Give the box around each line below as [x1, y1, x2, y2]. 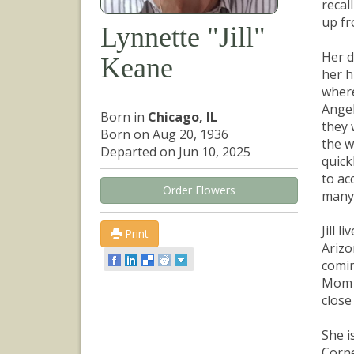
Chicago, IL [148, 108, 217, 126]
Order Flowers [163, 183, 235, 198]
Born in [100, 108, 148, 126]
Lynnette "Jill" [100, 21, 265, 53]
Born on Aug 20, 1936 [100, 126, 228, 143]
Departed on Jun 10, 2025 [100, 143, 250, 160]
